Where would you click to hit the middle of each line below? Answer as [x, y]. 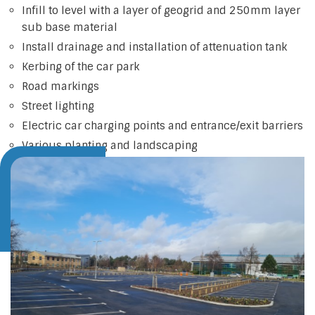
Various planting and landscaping [110, 145]
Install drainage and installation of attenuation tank [154, 47]
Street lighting [58, 106]
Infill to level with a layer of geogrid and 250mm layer [161, 10]
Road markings [60, 86]
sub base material [70, 27]
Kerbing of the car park [81, 66]
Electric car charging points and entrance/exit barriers [162, 126]
